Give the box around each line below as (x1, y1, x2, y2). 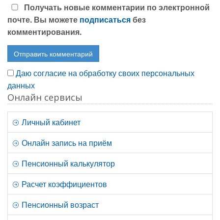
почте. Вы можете (7, 14, 80, 26)
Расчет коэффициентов (20, 178, 107, 190)
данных (7, 80, 35, 91)
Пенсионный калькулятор (20, 158, 115, 169)
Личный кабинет (20, 116, 81, 128)
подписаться (80, 14, 131, 26)
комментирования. (7, 26, 82, 38)
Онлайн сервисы (7, 91, 82, 104)
